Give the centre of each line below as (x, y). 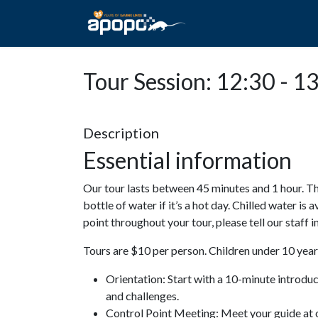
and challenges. (142, 296)
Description (121, 133)
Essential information (190, 160)
